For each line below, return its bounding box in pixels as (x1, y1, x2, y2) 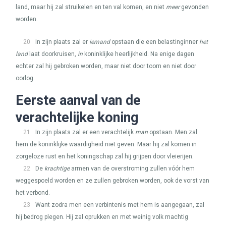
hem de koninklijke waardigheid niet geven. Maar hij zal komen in (16, 141, 197, 148)
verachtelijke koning (16, 109, 138, 126)
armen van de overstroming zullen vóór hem (70, 165, 195, 172)
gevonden (180, 4, 209, 11)
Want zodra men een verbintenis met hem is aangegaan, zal (35, 201, 204, 208)
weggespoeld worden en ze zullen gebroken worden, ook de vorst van (16, 177, 209, 184)
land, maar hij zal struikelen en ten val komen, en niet (16, 4, 166, 11)
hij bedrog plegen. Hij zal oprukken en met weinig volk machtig (16, 213, 188, 220)
